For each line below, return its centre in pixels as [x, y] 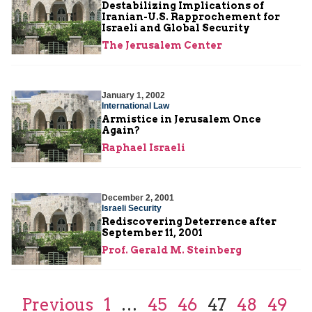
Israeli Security [132, 208]
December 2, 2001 [138, 197]
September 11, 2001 [152, 232]
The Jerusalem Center [162, 45]
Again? [121, 130]
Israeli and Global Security [176, 28]
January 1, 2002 [133, 95]
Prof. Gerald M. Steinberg [172, 250]
